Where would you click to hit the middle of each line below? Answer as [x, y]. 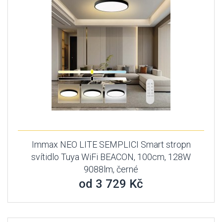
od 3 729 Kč [111, 184]
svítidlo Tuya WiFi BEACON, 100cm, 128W [111, 157]
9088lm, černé [111, 169]
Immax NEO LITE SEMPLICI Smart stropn [111, 144]
